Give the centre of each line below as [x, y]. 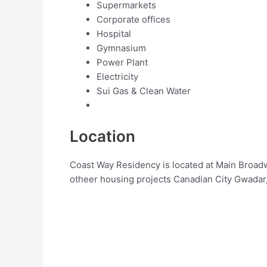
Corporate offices [133, 20]
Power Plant [122, 63]
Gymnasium [121, 48]
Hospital [114, 34]
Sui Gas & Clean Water [144, 91]
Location [103, 136]
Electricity [117, 77]
